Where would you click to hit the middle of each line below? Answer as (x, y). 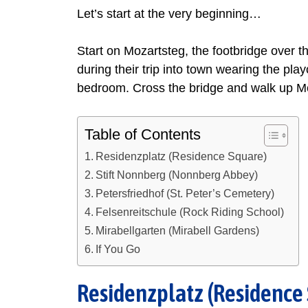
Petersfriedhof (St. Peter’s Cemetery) (185, 194)
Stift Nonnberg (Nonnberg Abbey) (177, 175)
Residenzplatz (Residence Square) (181, 156)
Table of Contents (143, 135)
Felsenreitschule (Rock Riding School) (190, 212)
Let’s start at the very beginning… (169, 14)
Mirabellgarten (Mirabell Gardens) (178, 231)
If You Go (118, 249)
